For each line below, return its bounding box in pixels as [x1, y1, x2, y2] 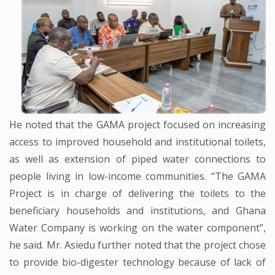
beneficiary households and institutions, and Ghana [9, 203, 266, 217]
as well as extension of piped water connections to [9, 152, 266, 166]
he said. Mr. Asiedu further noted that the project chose [9, 238, 266, 252]
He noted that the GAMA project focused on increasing [9, 117, 266, 131]
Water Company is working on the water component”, [9, 220, 266, 234]
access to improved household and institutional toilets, [9, 134, 266, 149]
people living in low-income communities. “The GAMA [9, 169, 266, 183]
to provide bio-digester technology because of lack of [9, 255, 266, 269]
